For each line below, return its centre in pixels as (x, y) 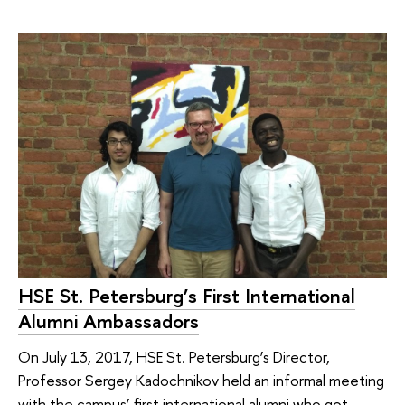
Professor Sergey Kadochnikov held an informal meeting (201, 381)
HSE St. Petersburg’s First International (187, 295)
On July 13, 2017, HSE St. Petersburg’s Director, (174, 357)
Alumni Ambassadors (108, 320)
